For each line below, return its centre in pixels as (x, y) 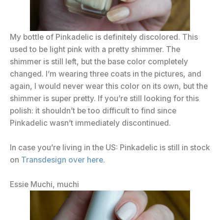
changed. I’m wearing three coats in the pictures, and (106, 74)
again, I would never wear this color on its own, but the (109, 86)
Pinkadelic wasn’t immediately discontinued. (90, 123)
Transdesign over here (62, 160)
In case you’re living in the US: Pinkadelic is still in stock (110, 148)
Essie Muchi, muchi (44, 184)
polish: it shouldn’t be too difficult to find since (93, 111)
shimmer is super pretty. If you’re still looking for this (104, 99)
